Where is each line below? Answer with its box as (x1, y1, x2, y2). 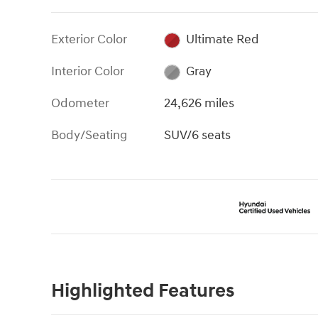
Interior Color (51, 63, 124, 80)
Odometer (51, 95, 109, 112)
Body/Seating (51, 127, 127, 144)
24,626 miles (164, 95, 235, 112)
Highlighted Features (51, 278, 234, 303)
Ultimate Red (185, 31, 259, 48)
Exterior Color (51, 31, 127, 48)
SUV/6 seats (164, 127, 231, 144)
